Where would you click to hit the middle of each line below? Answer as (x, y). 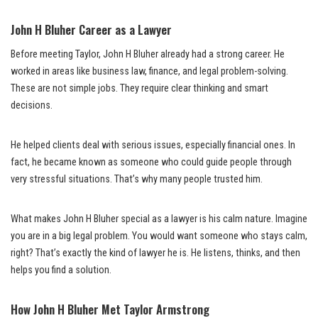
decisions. (32, 105)
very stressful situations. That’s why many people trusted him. (137, 179)
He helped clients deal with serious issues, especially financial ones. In (153, 145)
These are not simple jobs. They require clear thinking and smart (139, 88)
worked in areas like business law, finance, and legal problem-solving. (149, 71)
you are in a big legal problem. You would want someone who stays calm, (159, 236)
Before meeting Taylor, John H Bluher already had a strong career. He (148, 54)
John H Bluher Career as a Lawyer (91, 29)
